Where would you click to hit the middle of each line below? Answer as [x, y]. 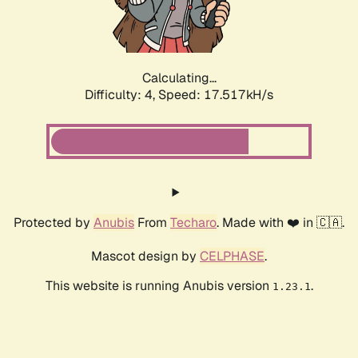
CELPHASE [232, 257]
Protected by [54, 223]
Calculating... [179, 78]
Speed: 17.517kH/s [216, 95]
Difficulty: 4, [121, 95]
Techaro [193, 223]
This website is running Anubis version [159, 286]
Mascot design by [145, 257]
